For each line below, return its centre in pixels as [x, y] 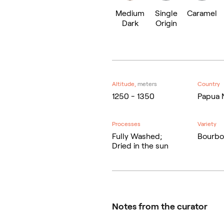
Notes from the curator [160, 206]
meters [147, 83]
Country [209, 83]
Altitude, [124, 83]
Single [166, 13]
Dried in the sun [140, 145]
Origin [166, 23]
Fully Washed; [137, 136]
